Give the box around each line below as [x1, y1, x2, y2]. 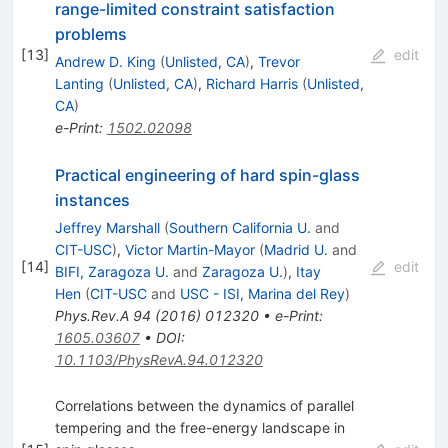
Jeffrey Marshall [54, 218, 160, 236]
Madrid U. [263, 240, 328, 258]
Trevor [257, 52, 300, 70]
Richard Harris [205, 74, 298, 92]
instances [54, 189, 130, 210]
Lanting [54, 74, 104, 92]
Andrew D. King [54, 52, 156, 70]
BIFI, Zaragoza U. [54, 262, 169, 280]
